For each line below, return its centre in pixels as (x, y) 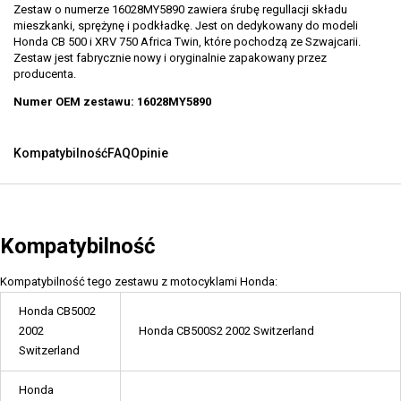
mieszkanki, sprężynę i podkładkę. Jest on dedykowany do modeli (186, 26)
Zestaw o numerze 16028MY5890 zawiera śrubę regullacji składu (180, 9)
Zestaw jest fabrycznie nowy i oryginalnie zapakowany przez (170, 58)
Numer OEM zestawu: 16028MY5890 (112, 102)
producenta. (45, 74)
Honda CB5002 (57, 311)
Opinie (149, 153)
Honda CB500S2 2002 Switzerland (226, 331)
